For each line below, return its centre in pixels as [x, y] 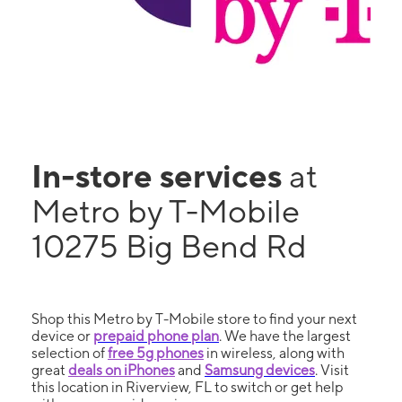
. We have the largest [285, 336]
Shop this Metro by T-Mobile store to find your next [194, 319]
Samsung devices [260, 370]
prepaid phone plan [156, 336]
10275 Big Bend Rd [169, 246]
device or [62, 336]
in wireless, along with [274, 353]
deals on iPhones [122, 370]
